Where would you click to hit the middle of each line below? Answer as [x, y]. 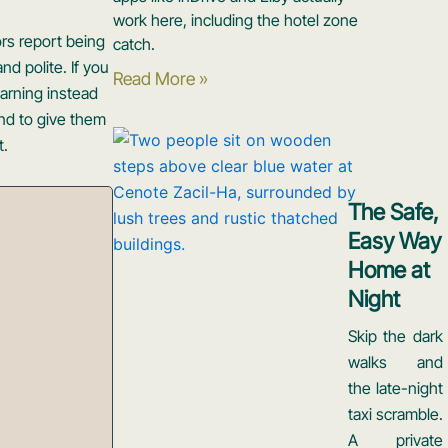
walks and [395, 362]
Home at [388, 270]
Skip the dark [395, 336]
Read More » [161, 78]
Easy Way [394, 241]
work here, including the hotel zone [236, 19]
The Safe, [393, 212]
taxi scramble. [395, 414]
